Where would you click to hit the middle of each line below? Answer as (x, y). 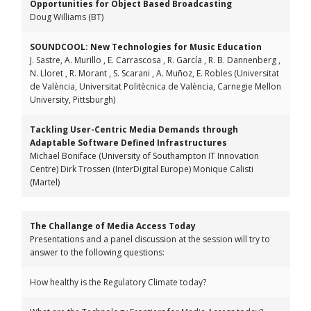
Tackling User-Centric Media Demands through (134, 129)
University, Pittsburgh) (73, 100)
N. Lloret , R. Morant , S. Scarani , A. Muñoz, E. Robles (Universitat (154, 73)
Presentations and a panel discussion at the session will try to (150, 239)
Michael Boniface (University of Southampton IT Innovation (144, 156)
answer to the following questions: (97, 252)
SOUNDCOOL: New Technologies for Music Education (146, 47)
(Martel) (45, 182)
